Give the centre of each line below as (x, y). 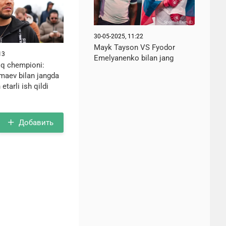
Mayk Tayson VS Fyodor (134, 47)
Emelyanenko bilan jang (134, 58)
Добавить (36, 122)
